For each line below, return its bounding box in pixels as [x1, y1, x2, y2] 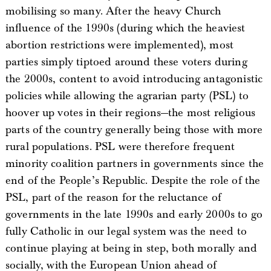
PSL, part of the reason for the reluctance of [5, 190, 222, 204]
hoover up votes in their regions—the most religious [5, 105, 256, 120]
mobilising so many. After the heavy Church [5, 4, 221, 18]
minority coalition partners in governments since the [5, 156, 264, 171]
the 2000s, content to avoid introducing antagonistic [5, 71, 263, 86]
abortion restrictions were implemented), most [5, 38, 234, 52]
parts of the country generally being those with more [5, 122, 263, 137]
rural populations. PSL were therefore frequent [5, 139, 235, 154]
